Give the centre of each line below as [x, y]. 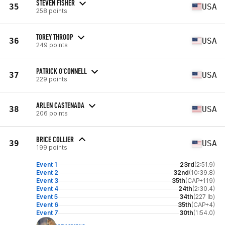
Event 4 [47, 189]
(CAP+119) [200, 181]
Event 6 [47, 205]
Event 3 [47, 181]
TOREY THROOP [55, 37]
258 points [52, 11]
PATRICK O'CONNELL [62, 71]
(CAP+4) [203, 205]
